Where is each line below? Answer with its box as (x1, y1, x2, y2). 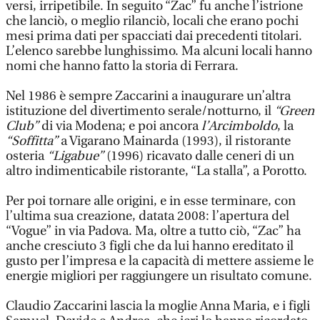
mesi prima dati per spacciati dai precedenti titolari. (6, 29, 302, 44)
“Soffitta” (6, 134, 58, 149)
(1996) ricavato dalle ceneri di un (106, 149, 294, 164)
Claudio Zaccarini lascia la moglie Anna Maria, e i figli (6, 299, 310, 314)
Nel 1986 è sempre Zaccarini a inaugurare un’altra (6, 89, 291, 104)
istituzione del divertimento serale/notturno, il (6, 104, 274, 119)
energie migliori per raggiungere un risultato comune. (6, 269, 312, 284)
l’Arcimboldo (201, 119, 277, 134)
